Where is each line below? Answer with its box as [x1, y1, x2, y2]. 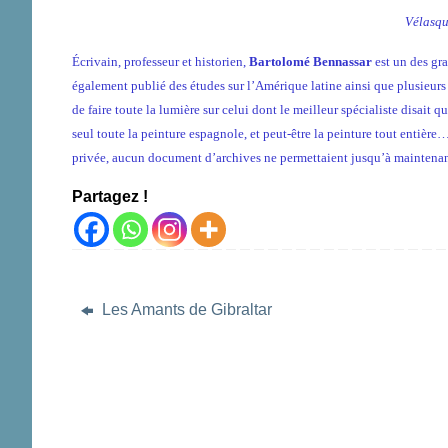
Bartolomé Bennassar [249, 54, 372, 70]
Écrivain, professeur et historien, [72, 54, 249, 70]
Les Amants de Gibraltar [98, 300, 272, 318]
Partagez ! [72, 188, 148, 206]
